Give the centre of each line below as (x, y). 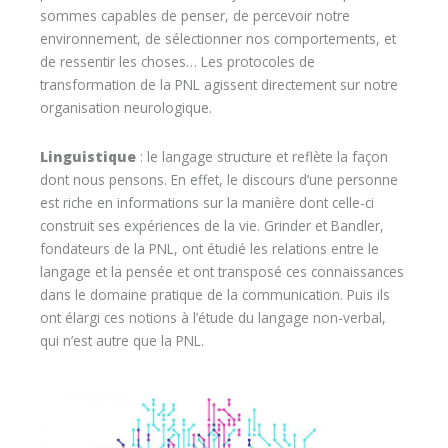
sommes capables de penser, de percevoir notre (195, 16)
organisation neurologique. (126, 108)
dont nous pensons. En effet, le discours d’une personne (219, 179)
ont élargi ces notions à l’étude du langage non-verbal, (213, 317)
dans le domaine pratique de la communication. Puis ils (215, 294)
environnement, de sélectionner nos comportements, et (218, 39)
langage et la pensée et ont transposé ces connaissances (222, 271)
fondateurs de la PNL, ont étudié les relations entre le (209, 248)
